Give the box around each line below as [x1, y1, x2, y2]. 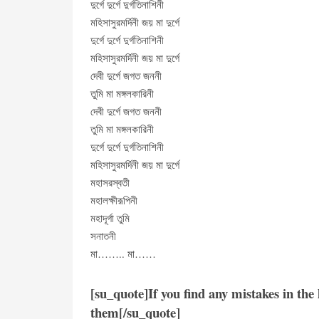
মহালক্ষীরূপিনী [90, 193, 137, 207]
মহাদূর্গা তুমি [90, 211, 130, 225]
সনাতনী [90, 229, 116, 243]
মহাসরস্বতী [90, 175, 130, 189]
